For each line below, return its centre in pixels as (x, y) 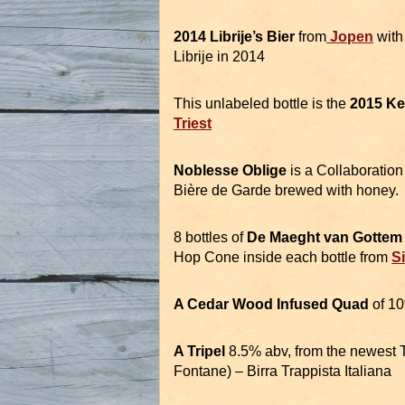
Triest (193, 124)
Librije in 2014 (219, 57)
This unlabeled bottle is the (262, 104)
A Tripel (199, 352)
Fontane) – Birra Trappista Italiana (283, 372)
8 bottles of (208, 238)
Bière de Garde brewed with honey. (286, 191)
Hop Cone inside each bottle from (283, 258)
